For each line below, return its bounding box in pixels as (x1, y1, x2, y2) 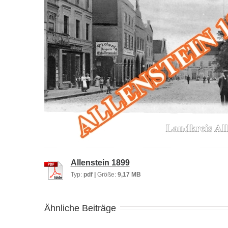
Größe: (97, 171, 118, 178)
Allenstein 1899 (70, 158, 130, 167)
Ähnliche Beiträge (44, 203, 116, 213)
